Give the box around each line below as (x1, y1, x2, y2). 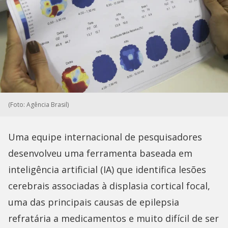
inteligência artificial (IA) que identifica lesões (8, 163, 206, 176)
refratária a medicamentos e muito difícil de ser (8, 212, 219, 225)
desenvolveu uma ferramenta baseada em (8, 147, 192, 160)
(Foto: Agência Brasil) (8, 100, 69, 109)
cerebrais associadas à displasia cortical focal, (8, 180, 210, 192)
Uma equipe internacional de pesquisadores (8, 131, 202, 144)
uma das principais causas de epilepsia (8, 196, 179, 209)
